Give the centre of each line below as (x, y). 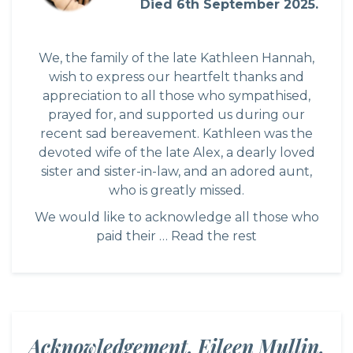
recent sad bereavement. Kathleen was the (176, 133)
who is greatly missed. (176, 190)
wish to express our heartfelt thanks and (176, 76)
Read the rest (214, 236)
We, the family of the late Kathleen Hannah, (176, 58)
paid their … (134, 236)
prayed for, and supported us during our (176, 114)
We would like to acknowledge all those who (176, 217)
